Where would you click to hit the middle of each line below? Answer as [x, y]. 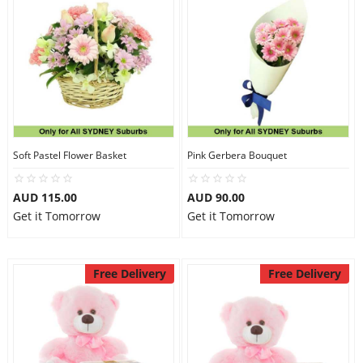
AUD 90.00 [216, 197]
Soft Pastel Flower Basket [69, 155]
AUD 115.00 [45, 197]
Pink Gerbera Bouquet [237, 155]
